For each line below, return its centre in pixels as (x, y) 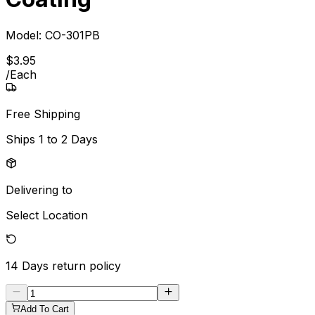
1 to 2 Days (68, 139)
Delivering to (39, 189)
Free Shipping (43, 114)
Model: (25, 35)
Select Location (47, 215)
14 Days (27, 265)
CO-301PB (72, 35)
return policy (86, 265)
